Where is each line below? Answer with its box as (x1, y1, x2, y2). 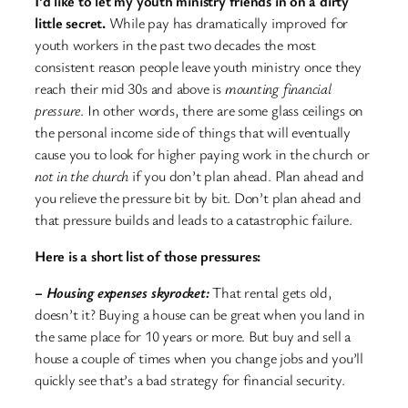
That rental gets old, (209, 282, 332, 303)
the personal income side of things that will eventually (35, 121, 351, 142)
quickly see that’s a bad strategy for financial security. (35, 370, 345, 391)
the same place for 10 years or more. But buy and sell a (35, 326, 351, 347)
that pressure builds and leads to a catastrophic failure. (35, 209, 352, 229)
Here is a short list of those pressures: (35, 246, 261, 267)
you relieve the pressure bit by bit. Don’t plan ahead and (35, 187, 362, 208)
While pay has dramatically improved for (105, 12, 349, 33)
